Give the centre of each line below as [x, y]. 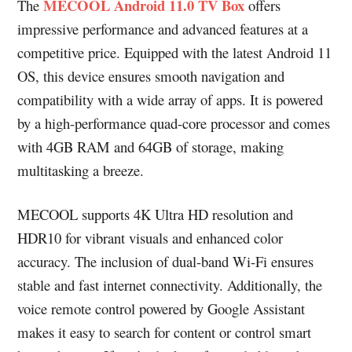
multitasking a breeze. [81, 170]
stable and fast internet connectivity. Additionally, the [170, 284]
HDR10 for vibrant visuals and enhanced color [150, 237]
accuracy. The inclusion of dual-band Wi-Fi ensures [166, 261]
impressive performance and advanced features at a [163, 28]
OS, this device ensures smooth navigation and [151, 75]
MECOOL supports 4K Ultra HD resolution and [156, 214]
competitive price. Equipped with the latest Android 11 [175, 52]
